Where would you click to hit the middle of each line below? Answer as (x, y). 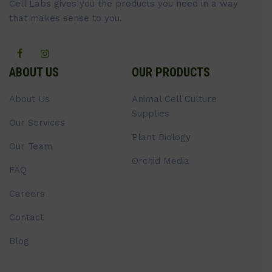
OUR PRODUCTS (171, 72)
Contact (26, 217)
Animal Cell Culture (174, 99)
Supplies (150, 113)
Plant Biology (161, 137)
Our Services (37, 122)
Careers (27, 193)
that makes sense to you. (66, 18)
